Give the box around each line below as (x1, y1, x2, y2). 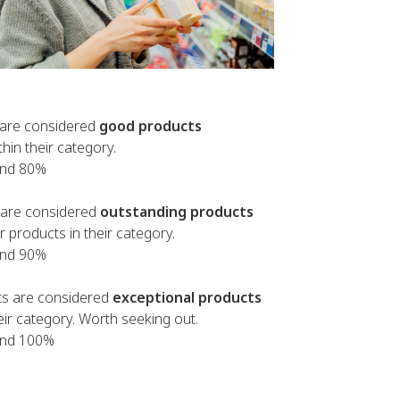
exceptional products (112, 287, 262, 307)
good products (99, 116, 202, 136)
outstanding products (100, 202, 254, 221)
